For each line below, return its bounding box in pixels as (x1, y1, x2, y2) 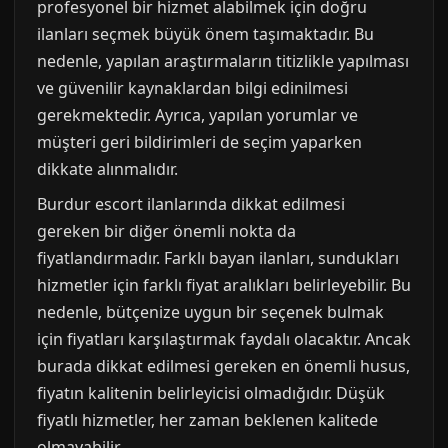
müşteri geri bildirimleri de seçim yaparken (37, 130, 362, 153)
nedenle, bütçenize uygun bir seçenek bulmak (37, 300, 384, 323)
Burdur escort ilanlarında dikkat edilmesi (37, 192, 345, 215)
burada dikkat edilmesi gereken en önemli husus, (37, 354, 410, 377)
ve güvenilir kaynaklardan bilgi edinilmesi (37, 76, 348, 99)
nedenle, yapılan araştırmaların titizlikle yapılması (37, 49, 409, 72)
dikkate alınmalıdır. (37, 157, 178, 180)
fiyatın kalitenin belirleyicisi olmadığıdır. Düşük (37, 381, 385, 404)
